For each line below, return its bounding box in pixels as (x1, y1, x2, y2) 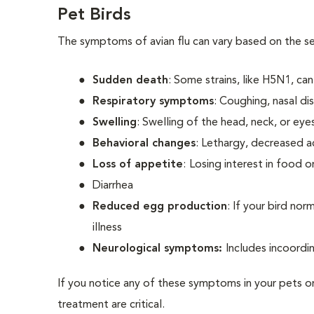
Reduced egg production (93, 201, 228, 212)
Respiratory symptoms (93, 96, 214, 107)
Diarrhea (93, 180, 134, 191)
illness (93, 222, 123, 233)
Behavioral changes (93, 138, 196, 149)
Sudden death (93, 75, 169, 86)
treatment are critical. (57, 299, 165, 310)
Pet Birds (57, 7, 131, 24)
